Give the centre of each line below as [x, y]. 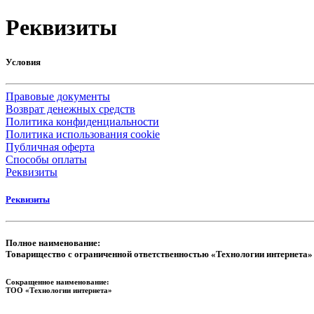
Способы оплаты [46, 159]
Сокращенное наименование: [57, 282]
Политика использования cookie [83, 134]
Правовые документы [58, 96]
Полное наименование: [53, 243]
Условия [23, 62]
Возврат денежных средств [70, 109]
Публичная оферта [50, 146]
